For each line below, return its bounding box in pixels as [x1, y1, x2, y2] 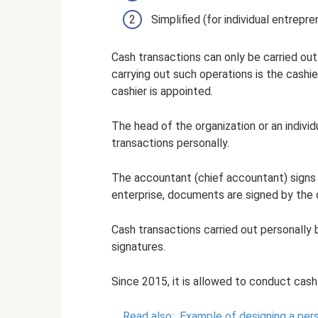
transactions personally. [111, 136, 229, 150]
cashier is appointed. [111, 84, 213, 99]
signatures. [111, 240, 165, 254]
